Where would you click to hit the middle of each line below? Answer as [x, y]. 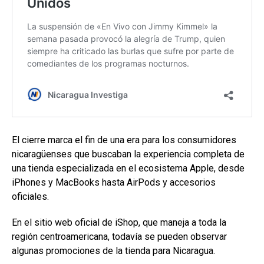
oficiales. [30, 196]
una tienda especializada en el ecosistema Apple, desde [128, 168]
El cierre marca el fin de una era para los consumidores [124, 140]
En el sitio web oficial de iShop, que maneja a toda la [119, 222]
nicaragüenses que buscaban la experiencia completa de [128, 154]
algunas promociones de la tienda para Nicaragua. [113, 250]
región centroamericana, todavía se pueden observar [119, 236]
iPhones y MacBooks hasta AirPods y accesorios [114, 182]
